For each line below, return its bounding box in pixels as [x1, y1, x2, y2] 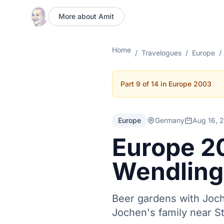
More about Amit [58, 12, 114, 20]
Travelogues [141, 48, 181, 57]
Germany [155, 116, 184, 124]
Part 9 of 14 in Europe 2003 [120, 79, 211, 88]
